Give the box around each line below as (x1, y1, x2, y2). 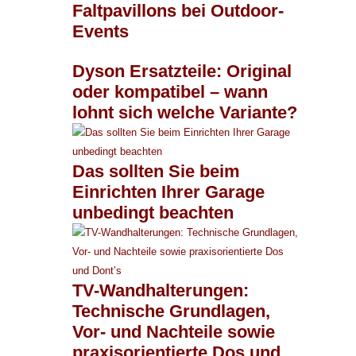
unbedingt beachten (72, 202, 234, 222)
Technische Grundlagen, (72, 300, 270, 321)
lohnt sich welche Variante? (72, 102, 297, 122)
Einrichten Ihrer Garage (72, 181, 265, 202)
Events (72, 21, 129, 41)
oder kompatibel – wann (72, 81, 268, 102)
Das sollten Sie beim (72, 161, 240, 181)
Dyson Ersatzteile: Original (72, 60, 292, 81)
